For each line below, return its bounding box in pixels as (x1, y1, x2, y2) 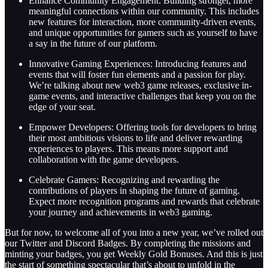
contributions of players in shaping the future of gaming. (29, 185, 240, 196)
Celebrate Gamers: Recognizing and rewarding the (29, 175, 220, 185)
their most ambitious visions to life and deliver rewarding (29, 133, 242, 144)
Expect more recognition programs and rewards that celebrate (29, 196, 260, 207)
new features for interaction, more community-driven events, (29, 17, 256, 28)
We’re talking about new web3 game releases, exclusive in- (29, 80, 252, 91)
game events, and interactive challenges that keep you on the (29, 91, 256, 102)
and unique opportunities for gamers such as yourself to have (29, 28, 257, 38)
